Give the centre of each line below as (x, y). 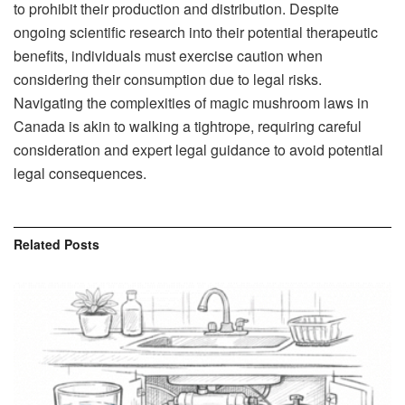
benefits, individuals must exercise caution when (168, 55)
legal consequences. (80, 173)
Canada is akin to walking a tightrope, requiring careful (188, 126)
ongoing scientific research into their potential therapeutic (196, 32)
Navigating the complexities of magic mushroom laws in (191, 102)
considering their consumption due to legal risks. (168, 79)
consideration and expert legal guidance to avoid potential (198, 149)
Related (37, 244)
